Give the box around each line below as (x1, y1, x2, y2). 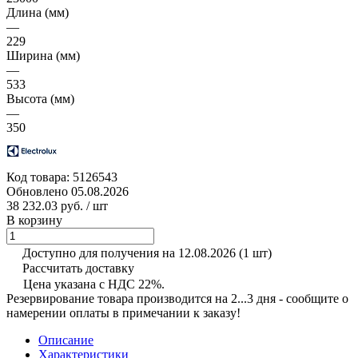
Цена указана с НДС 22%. (23, 276, 165, 291)
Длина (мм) (6, 5, 69, 19)
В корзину (6, 213, 62, 227)
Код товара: (6, 169, 73, 184)
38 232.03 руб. (6, 198, 83, 213)
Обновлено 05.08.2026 (6, 184, 129, 198)
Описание (38, 332, 93, 347)
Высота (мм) (6, 91, 74, 105)
